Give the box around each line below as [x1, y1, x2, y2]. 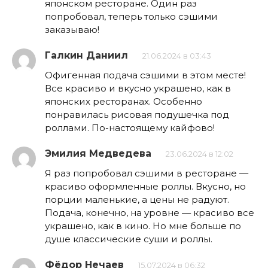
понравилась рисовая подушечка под [45, 109, 229, 121]
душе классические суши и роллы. [45, 233, 212, 245]
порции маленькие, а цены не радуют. [45, 194, 229, 206]
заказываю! [45, 24, 99, 36]
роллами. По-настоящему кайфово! [45, 122, 215, 134]
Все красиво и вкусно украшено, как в [45, 83, 231, 95]
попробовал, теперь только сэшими [45, 11, 218, 23]
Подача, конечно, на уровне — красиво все [45, 207, 254, 219]
